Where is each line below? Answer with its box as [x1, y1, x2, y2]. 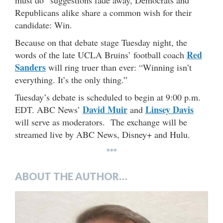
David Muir [83, 103, 127, 116]
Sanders [15, 60, 46, 74]
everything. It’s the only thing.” [15, 73, 127, 86]
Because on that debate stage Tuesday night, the [15, 36, 187, 48]
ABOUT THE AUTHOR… [15, 170, 127, 182]
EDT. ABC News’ [15, 103, 83, 115]
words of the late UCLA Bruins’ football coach [15, 48, 187, 61]
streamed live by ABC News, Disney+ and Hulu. [15, 128, 190, 140]
